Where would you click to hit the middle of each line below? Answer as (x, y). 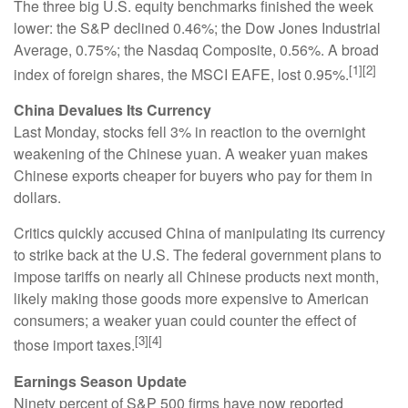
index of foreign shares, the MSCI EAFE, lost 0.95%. (181, 75)
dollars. (37, 198)
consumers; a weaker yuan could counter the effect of (185, 321)
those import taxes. (74, 345)
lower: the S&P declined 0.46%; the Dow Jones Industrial (197, 28)
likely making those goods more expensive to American (191, 299)
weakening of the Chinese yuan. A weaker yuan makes (191, 154)
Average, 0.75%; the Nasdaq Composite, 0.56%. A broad (196, 50)
